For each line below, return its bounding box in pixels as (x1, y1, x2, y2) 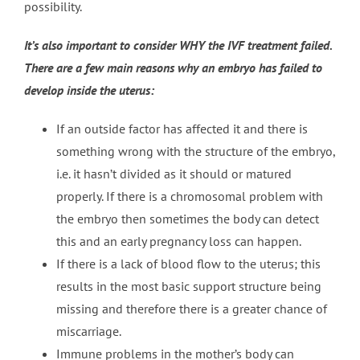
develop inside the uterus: (23, 82, 154, 99)
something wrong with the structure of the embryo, (55, 143, 335, 160)
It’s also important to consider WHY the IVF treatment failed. (23, 37, 331, 54)
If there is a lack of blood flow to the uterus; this (55, 256, 321, 272)
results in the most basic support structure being (55, 278, 321, 295)
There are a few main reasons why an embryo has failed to (23, 59, 322, 76)
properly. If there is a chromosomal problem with (55, 188, 323, 205)
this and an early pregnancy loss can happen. (55, 233, 301, 250)
